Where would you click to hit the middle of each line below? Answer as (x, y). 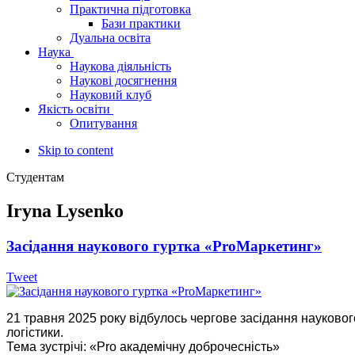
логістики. (35, 332)
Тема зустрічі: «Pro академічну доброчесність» (143, 346)
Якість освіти (74, 109)
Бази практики (141, 24)
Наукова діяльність (120, 67)
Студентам (35, 177)
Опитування (103, 124)
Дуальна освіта (110, 38)
